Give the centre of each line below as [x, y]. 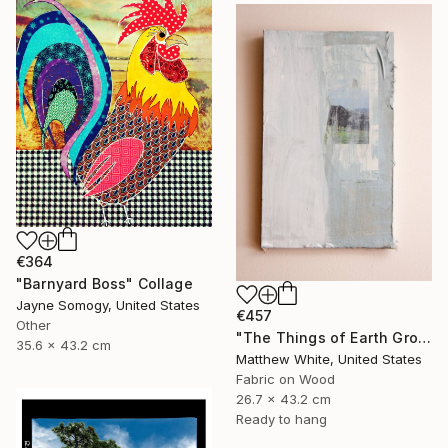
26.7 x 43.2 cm [283, 399]
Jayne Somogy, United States [108, 304]
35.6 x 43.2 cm [63, 344]
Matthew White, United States [329, 359]
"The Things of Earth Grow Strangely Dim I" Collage [424, 338]
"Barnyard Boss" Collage [104, 283]
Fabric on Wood [285, 379]
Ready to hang [281, 419]
